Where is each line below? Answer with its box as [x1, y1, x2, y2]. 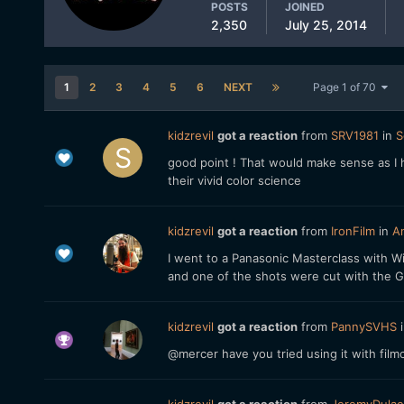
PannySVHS [330, 319, 397, 334]
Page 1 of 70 [312, 80, 381, 94]
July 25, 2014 [284, 17, 367, 32]
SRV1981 [330, 128, 379, 142]
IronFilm [330, 224, 375, 238]
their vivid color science [167, 173, 301, 188]
